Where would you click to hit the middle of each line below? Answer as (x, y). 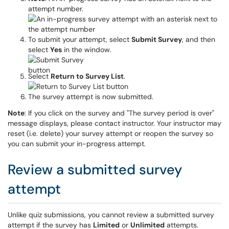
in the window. (87, 50)
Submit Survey (157, 39)
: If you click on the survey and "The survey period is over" (119, 113)
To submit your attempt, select (80, 39)
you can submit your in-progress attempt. (77, 144)
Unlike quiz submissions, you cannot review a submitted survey (111, 215)
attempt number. (56, 9)
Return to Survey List (87, 76)
